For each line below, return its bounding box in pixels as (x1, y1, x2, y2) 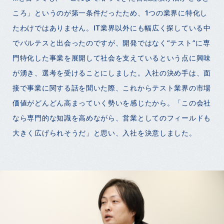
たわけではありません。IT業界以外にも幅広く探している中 (12, 23, 211, 32)
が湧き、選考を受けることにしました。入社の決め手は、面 (12, 68, 211, 77)
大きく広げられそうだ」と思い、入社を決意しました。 (12, 128, 196, 137)
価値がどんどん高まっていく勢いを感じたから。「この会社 (12, 98, 211, 107)
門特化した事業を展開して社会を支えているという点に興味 (12, 53, 211, 62)
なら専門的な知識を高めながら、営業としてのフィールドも (12, 113, 211, 122)
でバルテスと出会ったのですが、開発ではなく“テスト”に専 (12, 38, 210, 47)
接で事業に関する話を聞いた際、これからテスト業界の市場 (12, 83, 211, 92)
